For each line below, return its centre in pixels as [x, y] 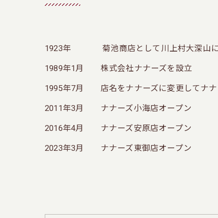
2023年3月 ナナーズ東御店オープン [118, 148]
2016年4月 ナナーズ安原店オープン [118, 128]
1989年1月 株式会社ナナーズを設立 [119, 69]
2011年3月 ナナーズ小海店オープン [118, 109]
